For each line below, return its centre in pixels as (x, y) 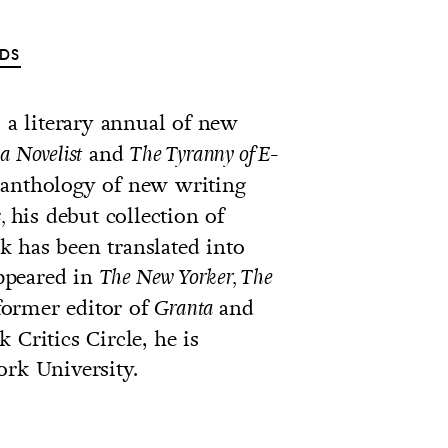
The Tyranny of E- (204, 155)
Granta (187, 309)
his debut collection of (117, 216)
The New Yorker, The (186, 278)
